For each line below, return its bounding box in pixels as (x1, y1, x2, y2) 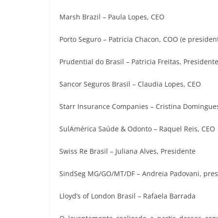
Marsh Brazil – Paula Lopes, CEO (59, 12, 164, 22)
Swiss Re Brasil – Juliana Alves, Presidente (59, 146, 196, 156)
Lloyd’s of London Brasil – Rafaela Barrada (59, 191, 196, 201)
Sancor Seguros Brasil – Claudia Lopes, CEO (59, 79, 201, 89)
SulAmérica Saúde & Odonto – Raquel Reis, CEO (59, 124, 215, 134)
